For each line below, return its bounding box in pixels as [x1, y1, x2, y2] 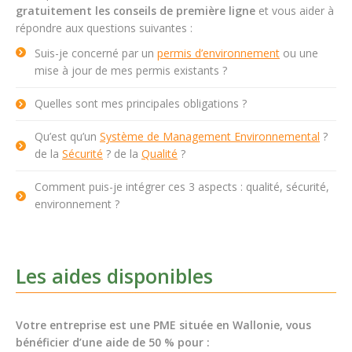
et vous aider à [255, 3, 334, 18]
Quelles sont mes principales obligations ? [35, 96, 247, 111]
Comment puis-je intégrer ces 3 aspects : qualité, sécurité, [35, 179, 329, 194]
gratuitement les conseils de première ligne [16, 3, 255, 18]
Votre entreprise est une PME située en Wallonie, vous [16, 317, 311, 332]
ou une [280, 46, 318, 60]
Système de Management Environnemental [100, 129, 320, 144]
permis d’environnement [157, 46, 280, 60]
